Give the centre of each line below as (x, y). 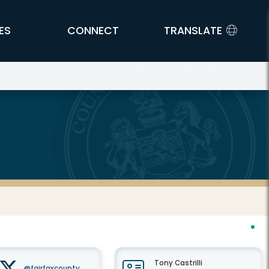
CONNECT (93, 31)
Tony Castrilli (178, 263)
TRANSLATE (193, 31)
